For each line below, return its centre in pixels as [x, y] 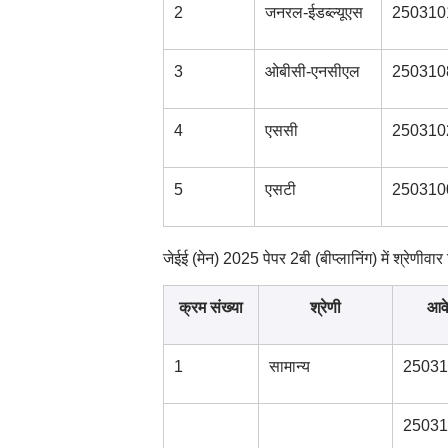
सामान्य [289, 366]
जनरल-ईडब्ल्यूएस [313, 12]
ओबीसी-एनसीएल [312, 71]
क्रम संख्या [210, 307]
